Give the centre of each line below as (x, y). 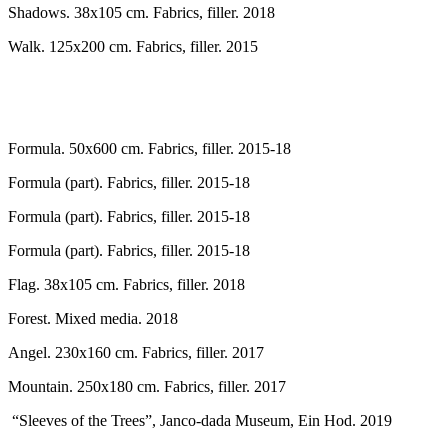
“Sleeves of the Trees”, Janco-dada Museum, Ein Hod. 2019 (200, 420)
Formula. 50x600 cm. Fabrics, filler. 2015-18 (149, 148)
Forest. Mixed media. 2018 (93, 318)
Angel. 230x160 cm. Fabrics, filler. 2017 (136, 352)
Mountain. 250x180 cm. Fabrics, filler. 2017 (147, 386)
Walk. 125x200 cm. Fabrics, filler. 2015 (133, 46)
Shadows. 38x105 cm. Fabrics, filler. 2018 (141, 12)
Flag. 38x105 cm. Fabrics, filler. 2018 (126, 284)
